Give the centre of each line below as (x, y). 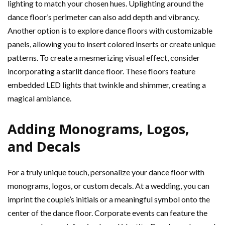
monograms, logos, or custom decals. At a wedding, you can (108, 186)
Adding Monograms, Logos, (98, 129)
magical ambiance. (39, 98)
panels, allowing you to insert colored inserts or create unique (111, 44)
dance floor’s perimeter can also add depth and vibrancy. (103, 17)
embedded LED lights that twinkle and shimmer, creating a (107, 85)
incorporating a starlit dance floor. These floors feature (101, 71)
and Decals (44, 146)
